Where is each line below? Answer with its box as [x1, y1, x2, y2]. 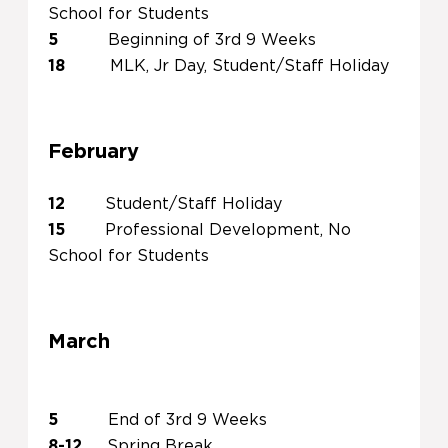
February [48, 142, 139, 162]
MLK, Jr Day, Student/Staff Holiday [110, 58, 389, 74]
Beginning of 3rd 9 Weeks [108, 32, 316, 48]
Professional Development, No [105, 222, 351, 238]
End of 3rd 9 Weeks [108, 412, 267, 428]
